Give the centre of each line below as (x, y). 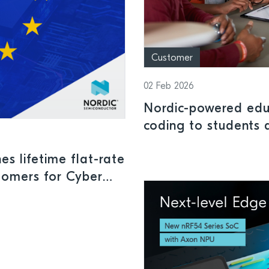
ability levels (182, 144)
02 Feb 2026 (169, 87)
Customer (172, 59)
